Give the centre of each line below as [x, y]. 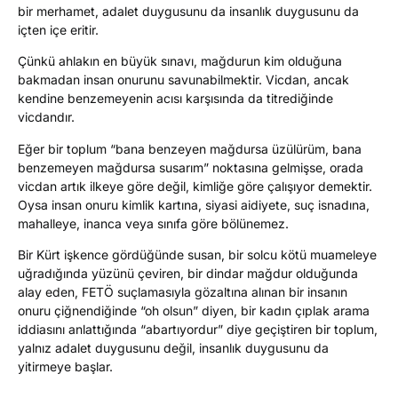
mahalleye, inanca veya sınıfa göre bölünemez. [153, 223]
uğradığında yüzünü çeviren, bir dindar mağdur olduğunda [188, 274]
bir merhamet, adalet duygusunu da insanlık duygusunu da [188, 12]
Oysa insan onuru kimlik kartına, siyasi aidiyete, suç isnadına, [194, 204]
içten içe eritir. [58, 30]
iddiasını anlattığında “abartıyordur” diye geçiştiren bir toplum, [198, 330]
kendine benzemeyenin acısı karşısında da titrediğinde [175, 99]
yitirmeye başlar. [65, 367]
